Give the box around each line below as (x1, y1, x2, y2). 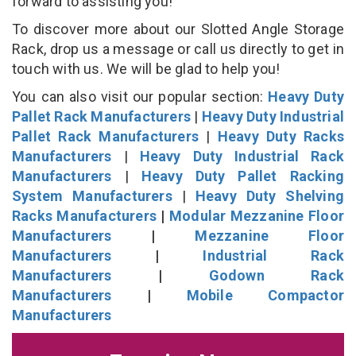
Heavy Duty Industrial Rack (139, 147, 344, 164)
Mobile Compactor (186, 286, 345, 304)
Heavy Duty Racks (217, 127, 344, 145)
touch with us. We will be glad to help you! (12, 60, 284, 77)
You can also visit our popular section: (12, 87, 269, 105)
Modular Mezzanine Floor (169, 207, 344, 224)
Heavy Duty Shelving (195, 187, 344, 204)
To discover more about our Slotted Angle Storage (12, 20, 344, 37)
